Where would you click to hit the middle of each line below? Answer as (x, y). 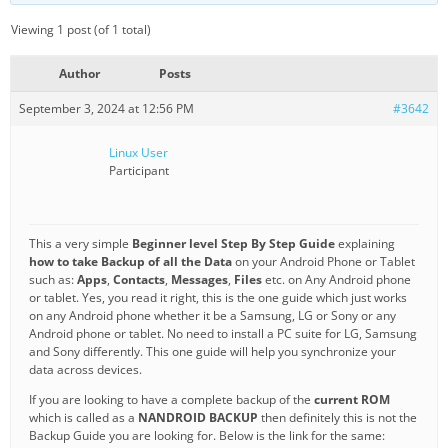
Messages (199, 279)
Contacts (139, 279)
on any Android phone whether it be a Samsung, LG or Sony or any (212, 315)
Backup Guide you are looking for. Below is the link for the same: (207, 435)
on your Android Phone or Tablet (323, 261)
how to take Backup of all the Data (130, 261)
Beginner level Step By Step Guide (233, 243)
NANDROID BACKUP (198, 417)
